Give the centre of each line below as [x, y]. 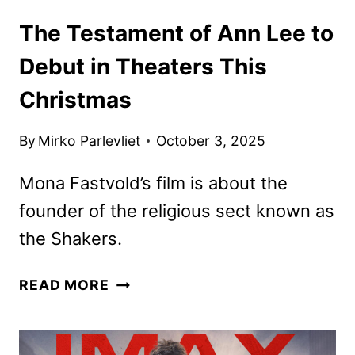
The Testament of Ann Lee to [176, 33]
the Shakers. [71, 239]
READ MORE [64, 285]
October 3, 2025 [211, 141]
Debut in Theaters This [143, 66]
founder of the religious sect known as [177, 211]
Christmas [75, 99]
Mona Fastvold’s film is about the [153, 183]
